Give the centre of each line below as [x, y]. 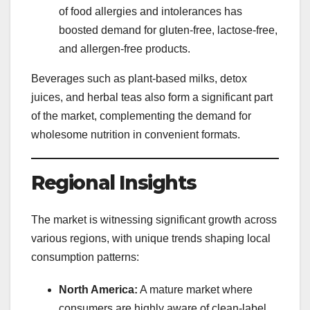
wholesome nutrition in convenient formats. [136, 134]
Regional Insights [114, 182]
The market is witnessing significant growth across [154, 219]
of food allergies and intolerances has [151, 11]
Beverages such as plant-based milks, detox [139, 78]
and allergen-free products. [125, 48]
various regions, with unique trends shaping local [151, 238]
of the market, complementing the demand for [141, 116]
